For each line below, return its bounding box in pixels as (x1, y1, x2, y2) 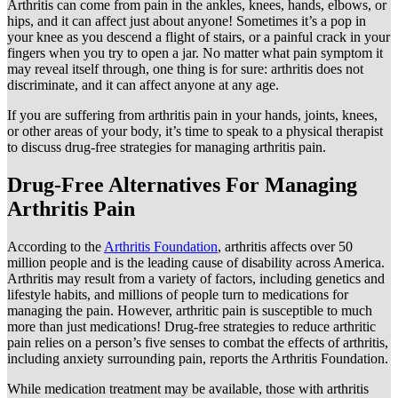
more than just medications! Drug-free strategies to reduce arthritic (7, 318, 376, 334)
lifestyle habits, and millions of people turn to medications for (7, 286, 348, 302)
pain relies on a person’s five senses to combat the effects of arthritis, (7, 334, 388, 350)
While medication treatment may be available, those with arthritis (7, 380, 369, 396)
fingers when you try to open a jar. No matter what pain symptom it (7, 45, 383, 61)
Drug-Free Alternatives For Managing (7, 173, 357, 197)
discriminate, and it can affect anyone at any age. (7, 77, 279, 93)
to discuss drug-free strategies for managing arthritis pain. (7, 139, 326, 155)
